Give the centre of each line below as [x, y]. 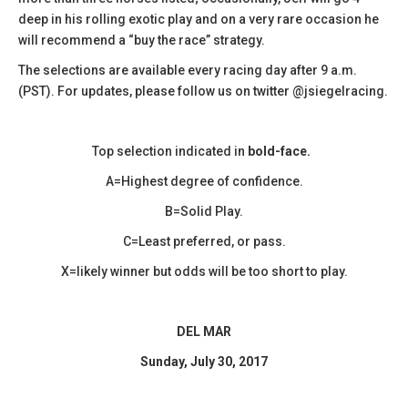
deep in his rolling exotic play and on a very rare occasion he [199, 19]
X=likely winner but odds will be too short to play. [204, 271]
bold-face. [279, 151]
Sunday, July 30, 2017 [204, 361]
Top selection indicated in [170, 151]
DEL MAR [204, 331]
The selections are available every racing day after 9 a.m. [188, 70]
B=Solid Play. [204, 211]
